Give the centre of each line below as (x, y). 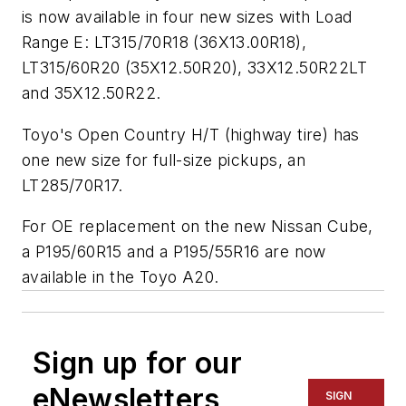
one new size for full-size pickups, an (164, 159)
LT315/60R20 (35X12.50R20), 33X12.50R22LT (194, 67)
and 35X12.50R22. (92, 92)
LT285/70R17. (75, 185)
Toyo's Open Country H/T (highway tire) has (191, 134)
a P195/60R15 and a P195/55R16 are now (174, 252)
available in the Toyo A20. (121, 277)
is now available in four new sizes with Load (187, 16)
